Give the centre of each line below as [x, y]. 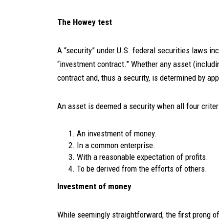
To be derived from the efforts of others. [142, 169]
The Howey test [85, 22]
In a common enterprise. [117, 145]
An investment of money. [118, 133]
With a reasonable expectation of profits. [143, 157]
